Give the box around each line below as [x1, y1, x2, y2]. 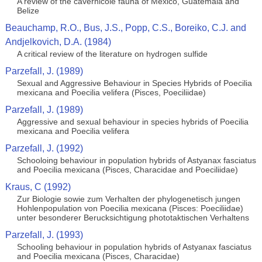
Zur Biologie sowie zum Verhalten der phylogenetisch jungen [16, 194, 240, 204]
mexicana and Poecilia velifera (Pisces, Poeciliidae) [16, 88, 206, 97]
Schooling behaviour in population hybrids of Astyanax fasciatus [16, 242, 251, 251]
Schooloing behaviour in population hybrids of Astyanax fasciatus [16, 156, 256, 165]
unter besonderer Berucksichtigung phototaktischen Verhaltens [16, 213, 249, 222]
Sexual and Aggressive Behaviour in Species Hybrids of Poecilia [16, 78, 252, 88]
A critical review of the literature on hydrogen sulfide [16, 49, 208, 58]
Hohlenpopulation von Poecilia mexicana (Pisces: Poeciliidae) [16, 204, 243, 213]
